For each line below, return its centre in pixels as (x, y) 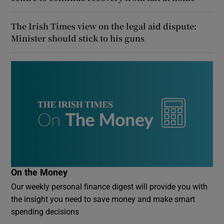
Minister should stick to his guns (78, 38)
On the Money (39, 173)
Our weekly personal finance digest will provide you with (109, 187)
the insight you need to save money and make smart (103, 199)
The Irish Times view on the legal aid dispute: (104, 26)
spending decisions (45, 212)
